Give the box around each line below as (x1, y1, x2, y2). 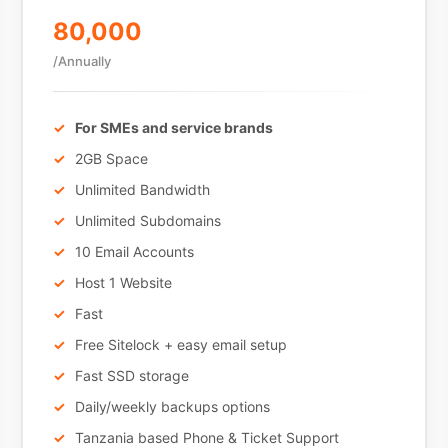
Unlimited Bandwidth (74, 181, 210, 198)
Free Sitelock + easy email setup (74, 336, 287, 353)
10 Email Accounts (74, 243, 194, 260)
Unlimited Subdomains (74, 212, 221, 229)
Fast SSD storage (74, 367, 189, 384)
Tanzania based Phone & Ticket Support (74, 429, 339, 446)
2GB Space (74, 150, 148, 167)
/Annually (52, 53, 111, 69)
